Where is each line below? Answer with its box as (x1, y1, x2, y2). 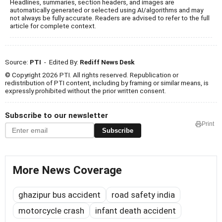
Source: (5, 58, 30, 66)
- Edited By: (41, 58, 80, 66)
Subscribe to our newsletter (5, 111, 108, 120)
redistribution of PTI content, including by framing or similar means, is (5, 79, 209, 87)
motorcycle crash (18, 206, 84, 216)
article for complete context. (10, 22, 96, 30)
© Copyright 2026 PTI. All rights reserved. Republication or (5, 71, 178, 79)
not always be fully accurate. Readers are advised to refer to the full (10, 14, 210, 22)
